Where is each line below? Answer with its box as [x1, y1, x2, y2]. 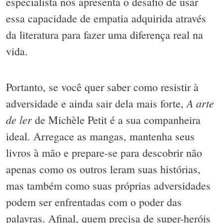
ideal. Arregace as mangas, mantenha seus [6, 128, 195, 143]
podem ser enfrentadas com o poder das [6, 194, 182, 209]
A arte [187, 95, 214, 111]
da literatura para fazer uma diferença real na [6, 27, 203, 42]
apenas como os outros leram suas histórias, [6, 161, 201, 176]
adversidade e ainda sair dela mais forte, [6, 96, 187, 111]
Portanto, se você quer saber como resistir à [6, 79, 199, 94]
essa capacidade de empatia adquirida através [6, 11, 206, 26]
